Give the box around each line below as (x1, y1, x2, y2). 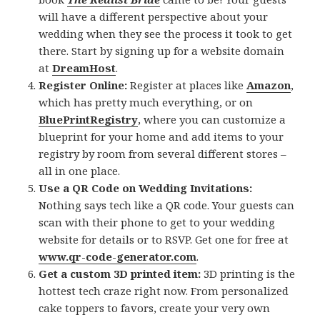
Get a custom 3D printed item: (39, 266, 201, 281)
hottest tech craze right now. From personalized (39, 284, 289, 299)
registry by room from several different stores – (39, 146, 287, 161)
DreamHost (52, 61, 116, 76)
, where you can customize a (138, 112, 286, 127)
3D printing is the (201, 266, 296, 281)
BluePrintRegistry (39, 112, 139, 127)
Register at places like (127, 78, 247, 93)
